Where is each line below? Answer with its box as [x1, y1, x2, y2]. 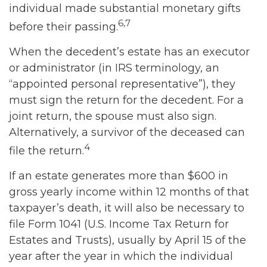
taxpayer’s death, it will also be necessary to [9, 201, 244, 215]
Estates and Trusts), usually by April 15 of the [9, 234, 246, 247]
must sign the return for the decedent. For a [9, 94, 244, 107]
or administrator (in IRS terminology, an [9, 61, 219, 74]
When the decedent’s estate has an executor [9, 45, 250, 58]
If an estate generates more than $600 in [9, 169, 228, 182]
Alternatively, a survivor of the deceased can [9, 126, 245, 139]
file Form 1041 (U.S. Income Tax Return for [9, 218, 229, 231]
